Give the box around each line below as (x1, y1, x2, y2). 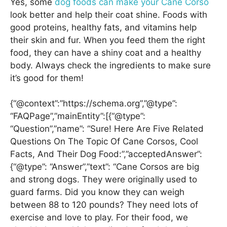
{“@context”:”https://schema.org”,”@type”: (10, 98, 177, 109)
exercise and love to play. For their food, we (10, 212, 188, 223)
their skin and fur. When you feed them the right (10, 34, 205, 45)
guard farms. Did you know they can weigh (10, 187, 184, 198)
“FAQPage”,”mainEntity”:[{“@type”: (10, 111, 145, 122)
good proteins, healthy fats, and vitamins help (10, 22, 197, 32)
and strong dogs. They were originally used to (10, 174, 197, 185)
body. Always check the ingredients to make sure (10, 60, 211, 70)
